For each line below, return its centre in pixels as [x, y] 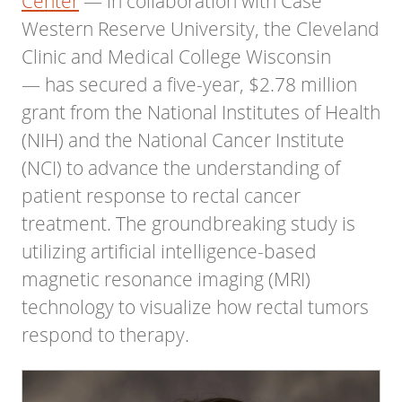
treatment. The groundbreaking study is [188, 223]
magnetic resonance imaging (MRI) [166, 279]
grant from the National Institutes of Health [201, 112]
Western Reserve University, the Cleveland [201, 28]
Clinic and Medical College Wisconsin [176, 56]
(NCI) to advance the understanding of [181, 167]
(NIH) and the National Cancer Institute [183, 140]
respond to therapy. [105, 334]
